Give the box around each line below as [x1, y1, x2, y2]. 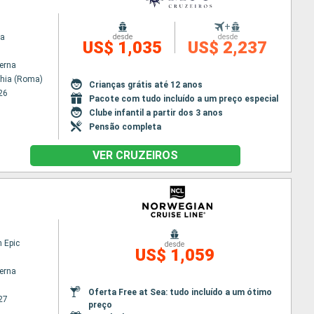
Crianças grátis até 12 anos [89, 79, 203, 90]
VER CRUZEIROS [92, 149, 178, 162]
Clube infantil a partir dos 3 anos [89, 107, 224, 118]
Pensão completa [89, 121, 162, 132]
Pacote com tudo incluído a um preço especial [89, 93, 279, 104]
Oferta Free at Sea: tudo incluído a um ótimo [88, 287, 272, 297]
